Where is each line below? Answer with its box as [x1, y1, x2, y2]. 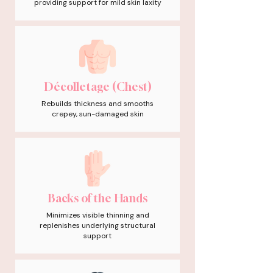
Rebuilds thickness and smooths [41, 99, 154, 108]
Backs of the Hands [48, 191, 147, 205]
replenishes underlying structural [40, 221, 155, 230]
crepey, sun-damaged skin [51, 109, 144, 119]
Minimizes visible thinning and [46, 210, 149, 220]
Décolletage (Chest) [44, 80, 151, 93]
